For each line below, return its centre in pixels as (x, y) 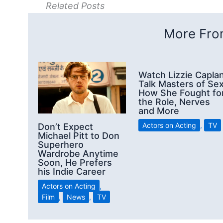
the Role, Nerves (174, 102)
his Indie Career (72, 172)
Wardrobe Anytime (78, 154)
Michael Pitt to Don (79, 136)
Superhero (61, 145)
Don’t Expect (65, 127)
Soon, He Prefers (75, 163)
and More (159, 111)
